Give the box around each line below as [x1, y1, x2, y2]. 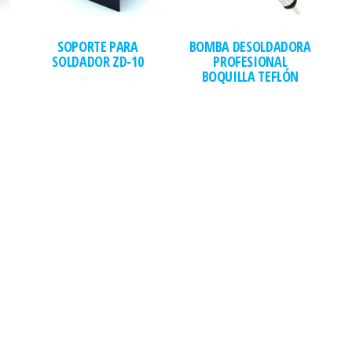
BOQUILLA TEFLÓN [201, 67, 299, 86]
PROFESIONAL [213, 52, 288, 71]
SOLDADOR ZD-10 [52, 52, 144, 71]
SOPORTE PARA [57, 37, 138, 57]
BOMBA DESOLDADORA [189, 37, 311, 57]
